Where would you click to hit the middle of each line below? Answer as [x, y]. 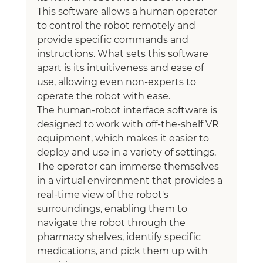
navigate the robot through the [112, 222]
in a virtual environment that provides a [131, 180]
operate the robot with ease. [103, 96]
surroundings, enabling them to [113, 208]
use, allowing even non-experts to [117, 82]
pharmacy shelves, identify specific [120, 237]
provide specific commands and [114, 39]
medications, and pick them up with [123, 251]
